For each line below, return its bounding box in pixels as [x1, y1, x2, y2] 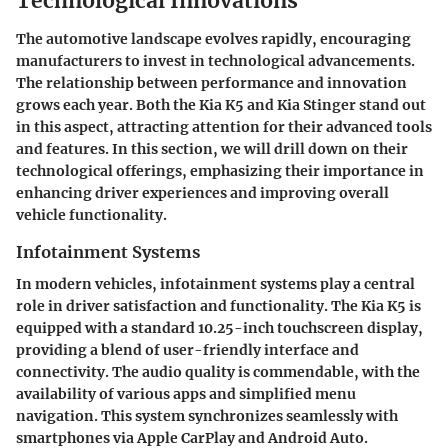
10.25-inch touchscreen [198, 319, 364, 338]
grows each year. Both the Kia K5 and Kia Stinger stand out [16, 95, 426, 114]
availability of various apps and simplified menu [16, 385, 356, 404]
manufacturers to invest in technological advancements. [16, 51, 415, 70]
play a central [317, 275, 415, 294]
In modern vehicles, [16, 275, 160, 294]
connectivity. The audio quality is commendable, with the [16, 363, 420, 382]
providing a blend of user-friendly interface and [16, 341, 359, 360]
